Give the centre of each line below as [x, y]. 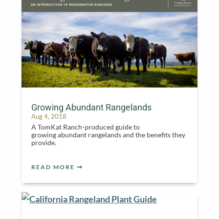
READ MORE [53, 167]
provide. [44, 142]
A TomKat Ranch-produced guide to [85, 127]
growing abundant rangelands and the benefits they [108, 134]
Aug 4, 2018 [49, 116]
